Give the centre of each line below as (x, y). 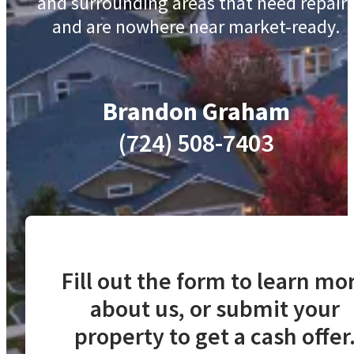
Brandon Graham (196, 111)
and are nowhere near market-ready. (196, 26)
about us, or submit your (215, 308)
